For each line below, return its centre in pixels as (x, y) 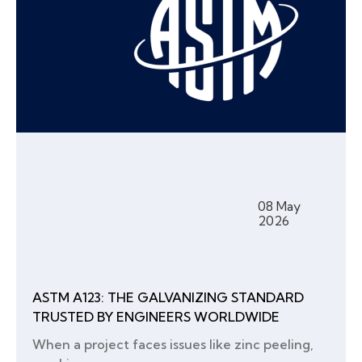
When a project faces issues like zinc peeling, (173, 345)
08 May (279, 206)
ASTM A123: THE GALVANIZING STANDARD (168, 298)
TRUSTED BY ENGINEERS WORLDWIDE (156, 317)
